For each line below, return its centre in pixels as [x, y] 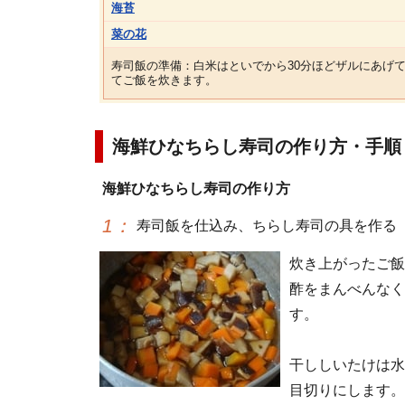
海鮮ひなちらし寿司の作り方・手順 [257, 146]
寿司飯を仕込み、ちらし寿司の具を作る [267, 225]
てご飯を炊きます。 [164, 80]
